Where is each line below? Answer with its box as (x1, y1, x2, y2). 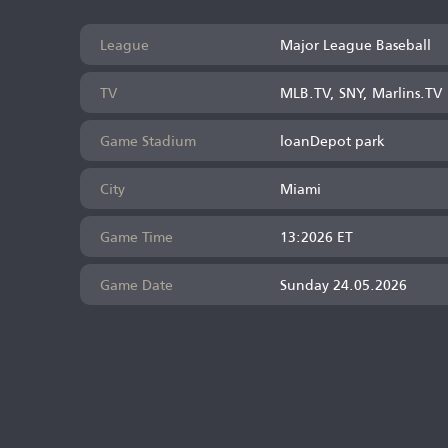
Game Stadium (100, 126, 196, 154)
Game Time (100, 222, 173, 250)
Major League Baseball (280, 30, 431, 58)
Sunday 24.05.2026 (280, 270, 407, 298)
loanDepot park (280, 126, 385, 154)
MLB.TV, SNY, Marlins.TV (280, 78, 442, 106)
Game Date (100, 270, 173, 298)
